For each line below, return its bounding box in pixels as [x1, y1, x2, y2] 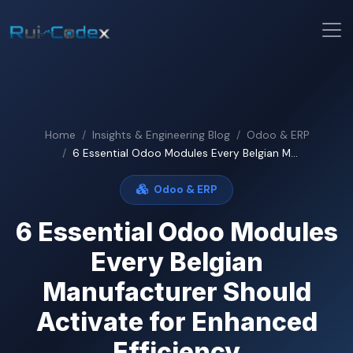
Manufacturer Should [42, 276, 311, 307]
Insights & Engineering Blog [91, 128, 230, 142]
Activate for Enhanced [35, 306, 318, 337]
